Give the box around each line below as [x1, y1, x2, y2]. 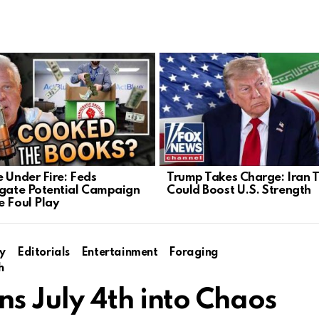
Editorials [17, 246, 70, 258]
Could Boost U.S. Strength [167, 184, 311, 197]
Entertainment [80, 246, 158, 258]
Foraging [169, 246, 219, 258]
